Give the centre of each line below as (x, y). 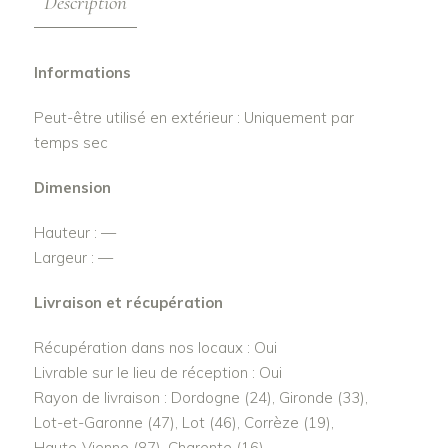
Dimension (72, 188)
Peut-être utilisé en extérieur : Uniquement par (193, 118)
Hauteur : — (74, 233)
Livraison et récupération (128, 303)
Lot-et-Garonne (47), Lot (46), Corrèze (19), (183, 423)
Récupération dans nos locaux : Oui (155, 348)
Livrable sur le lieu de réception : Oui (157, 373)
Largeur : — (73, 258)
